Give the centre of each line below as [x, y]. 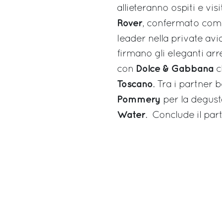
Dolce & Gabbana [175, 69]
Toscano [135, 84]
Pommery [139, 99]
